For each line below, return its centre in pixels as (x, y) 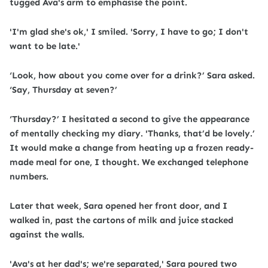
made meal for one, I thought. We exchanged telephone (129, 162)
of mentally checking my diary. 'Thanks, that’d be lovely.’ (132, 133)
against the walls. (47, 234)
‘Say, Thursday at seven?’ (63, 90)
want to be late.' (45, 46)
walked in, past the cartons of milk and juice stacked (121, 220)
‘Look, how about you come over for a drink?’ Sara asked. (132, 75)
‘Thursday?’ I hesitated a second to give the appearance (130, 119)
